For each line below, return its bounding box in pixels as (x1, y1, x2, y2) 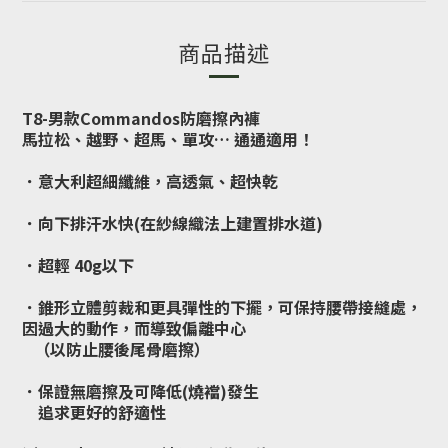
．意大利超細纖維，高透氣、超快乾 (22, 169, 278, 193)
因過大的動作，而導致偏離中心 (22, 316, 246, 340)
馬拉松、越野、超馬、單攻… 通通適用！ (22, 127, 314, 151)
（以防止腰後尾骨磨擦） (22, 337, 210, 361)
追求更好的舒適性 (22, 400, 166, 424)
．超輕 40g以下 (22, 253, 134, 277)
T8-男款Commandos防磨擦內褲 (22, 106, 260, 130)
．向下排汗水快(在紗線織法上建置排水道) (22, 211, 323, 235)
